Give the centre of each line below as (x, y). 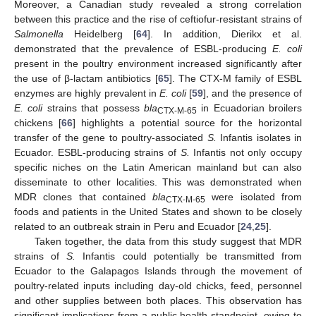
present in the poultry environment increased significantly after (158, 64)
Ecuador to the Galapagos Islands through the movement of (158, 271)
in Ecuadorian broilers (249, 108)
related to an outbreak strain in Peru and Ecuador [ (127, 227)
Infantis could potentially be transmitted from (189, 256)
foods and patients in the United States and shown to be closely (158, 212)
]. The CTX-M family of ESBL (235, 79)
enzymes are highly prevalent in (87, 93)
